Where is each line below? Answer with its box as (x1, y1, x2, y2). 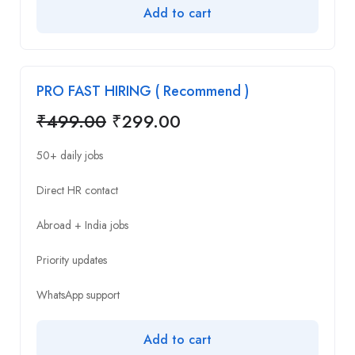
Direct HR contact (36, 181, 118, 198)
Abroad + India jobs (36, 216, 128, 233)
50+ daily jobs (36, 147, 103, 163)
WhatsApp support (36, 286, 120, 303)
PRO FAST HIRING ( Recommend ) (36, 80, 249, 101)
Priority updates (36, 251, 107, 268)
